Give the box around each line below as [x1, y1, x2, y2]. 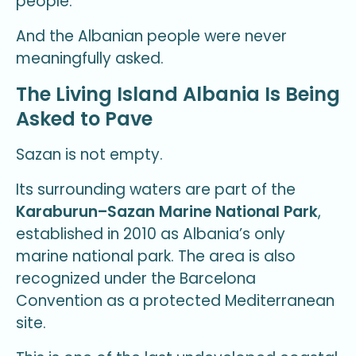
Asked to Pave [16, 106, 153, 133]
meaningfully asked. [16, 47, 164, 69]
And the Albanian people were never [16, 25, 287, 47]
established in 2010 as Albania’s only [16, 222, 285, 245]
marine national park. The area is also [16, 245, 296, 267]
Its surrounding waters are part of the [16, 178, 296, 200]
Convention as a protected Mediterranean [16, 289, 335, 311]
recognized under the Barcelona [16, 267, 256, 289]
